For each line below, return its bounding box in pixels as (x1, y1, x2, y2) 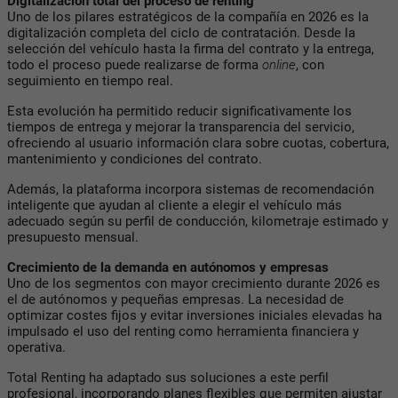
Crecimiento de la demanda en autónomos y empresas (7, 259, 329, 275)
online (259, 56, 296, 73)
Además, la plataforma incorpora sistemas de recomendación (7, 180, 374, 197)
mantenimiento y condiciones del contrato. (7, 150, 262, 167)
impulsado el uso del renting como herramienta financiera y (7, 322, 359, 339)
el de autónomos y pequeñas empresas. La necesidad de (7, 291, 344, 307)
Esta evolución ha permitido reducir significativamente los (7, 102, 352, 119)
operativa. (7, 338, 66, 355)
